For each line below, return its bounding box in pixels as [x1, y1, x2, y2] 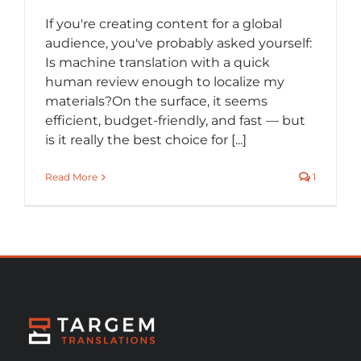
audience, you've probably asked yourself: [45, 35, 312, 51]
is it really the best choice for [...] [45, 131, 247, 147]
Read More [45, 170, 98, 183]
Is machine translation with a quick [45, 54, 270, 70]
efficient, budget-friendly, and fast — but [45, 112, 305, 128]
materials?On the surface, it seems [45, 93, 268, 109]
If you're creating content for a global [45, 15, 282, 31]
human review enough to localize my [45, 73, 284, 89]
